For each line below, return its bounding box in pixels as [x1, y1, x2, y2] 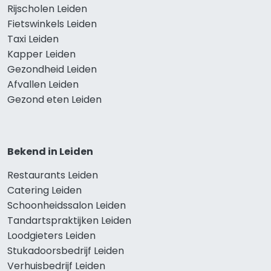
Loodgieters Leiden [7, 229, 96, 243]
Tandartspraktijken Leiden [7, 214, 131, 228]
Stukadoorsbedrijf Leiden [7, 244, 124, 258]
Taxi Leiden [7, 32, 59, 47]
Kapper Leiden [7, 47, 76, 62]
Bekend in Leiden [7, 145, 93, 159]
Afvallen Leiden [7, 77, 79, 92]
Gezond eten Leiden [7, 93, 102, 107]
